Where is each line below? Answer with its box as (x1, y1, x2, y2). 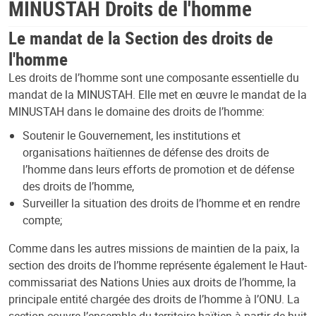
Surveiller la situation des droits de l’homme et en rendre (23, 195, 300, 211)
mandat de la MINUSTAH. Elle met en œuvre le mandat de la (8, 86, 307, 102)
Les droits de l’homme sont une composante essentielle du (8, 69, 299, 85)
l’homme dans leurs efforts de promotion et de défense (23, 161, 294, 177)
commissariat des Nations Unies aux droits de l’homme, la (8, 274, 296, 290)
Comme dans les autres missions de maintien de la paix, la (8, 240, 300, 256)
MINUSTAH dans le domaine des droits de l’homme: (8, 103, 265, 119)
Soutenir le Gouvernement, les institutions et (23, 127, 241, 143)
